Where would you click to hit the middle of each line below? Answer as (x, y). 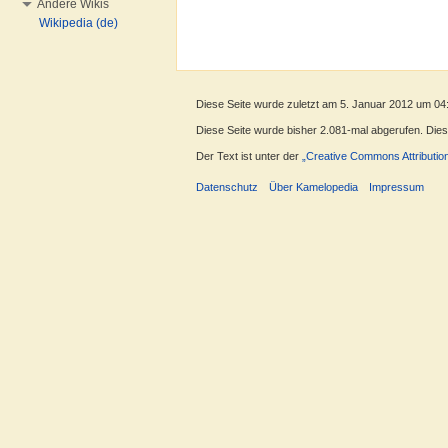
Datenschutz (227, 186)
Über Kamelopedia (314, 186)
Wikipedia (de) (78, 23)
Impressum (397, 186)
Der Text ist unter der (249, 156)
